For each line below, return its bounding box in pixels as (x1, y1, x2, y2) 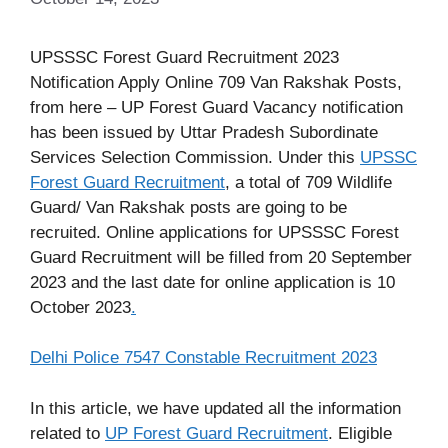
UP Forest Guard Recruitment (105, 423, 328, 443)
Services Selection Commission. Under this (30, 147, 360, 167)
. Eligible (328, 423, 392, 443)
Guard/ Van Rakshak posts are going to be (30, 197, 347, 217)
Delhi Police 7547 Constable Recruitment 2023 (30, 348, 377, 367)
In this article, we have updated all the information (30, 398, 401, 418)
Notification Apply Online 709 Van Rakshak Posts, (30, 72, 402, 92)
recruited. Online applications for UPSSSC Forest (30, 222, 399, 242)
